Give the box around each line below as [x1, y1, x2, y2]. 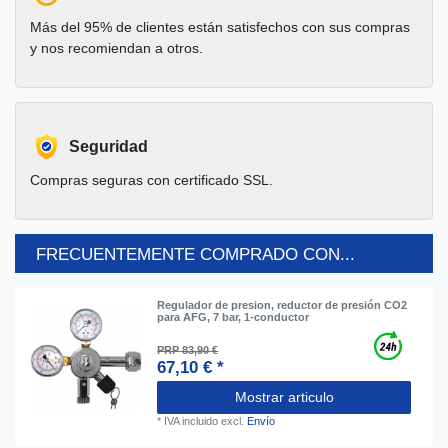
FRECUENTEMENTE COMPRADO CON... [36, 245, 355, 265]
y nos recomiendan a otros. [30, 40, 203, 57]
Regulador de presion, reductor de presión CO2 [157, 298, 408, 311]
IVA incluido [164, 415, 219, 428]
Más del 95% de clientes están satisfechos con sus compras [30, 19, 410, 36]
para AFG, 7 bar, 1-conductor [157, 310, 310, 323]
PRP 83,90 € [157, 344, 219, 357]
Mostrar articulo [234, 389, 334, 406]
